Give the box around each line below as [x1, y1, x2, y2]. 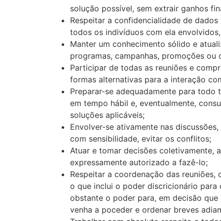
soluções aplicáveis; [70, 110, 145, 120]
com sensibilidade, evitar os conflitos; [70, 133, 211, 144]
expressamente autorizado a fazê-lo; [70, 157, 208, 167]
